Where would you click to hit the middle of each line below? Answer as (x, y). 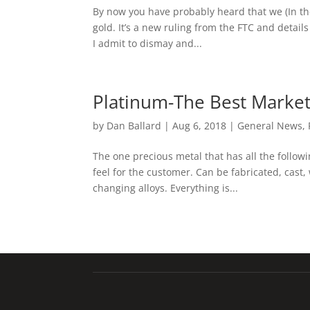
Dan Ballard (134, 126)
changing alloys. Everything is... (166, 188)
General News (270, 126)
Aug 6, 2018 (200, 126)
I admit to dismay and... (148, 44)
